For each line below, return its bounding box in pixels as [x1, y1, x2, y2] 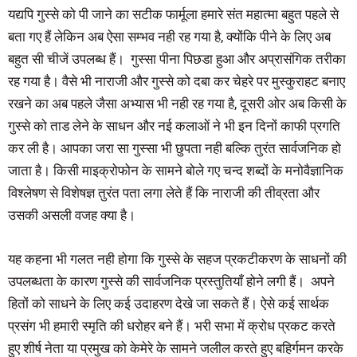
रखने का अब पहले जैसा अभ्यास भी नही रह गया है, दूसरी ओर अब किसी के [8, 95, 347, 112]
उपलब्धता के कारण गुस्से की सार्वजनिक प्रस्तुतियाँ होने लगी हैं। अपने [8, 273, 335, 289]
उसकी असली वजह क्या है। [8, 206, 135, 223]
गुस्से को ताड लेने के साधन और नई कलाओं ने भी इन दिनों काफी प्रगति [8, 117, 340, 134]
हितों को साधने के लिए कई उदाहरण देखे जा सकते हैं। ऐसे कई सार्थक [8, 295, 329, 312]
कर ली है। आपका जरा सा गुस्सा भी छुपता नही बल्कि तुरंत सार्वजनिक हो [8, 139, 341, 156]
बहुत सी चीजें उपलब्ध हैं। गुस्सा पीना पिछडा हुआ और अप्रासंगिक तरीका [8, 50, 346, 67]
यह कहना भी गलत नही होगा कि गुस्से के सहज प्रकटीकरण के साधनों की [8, 250, 347, 267]
